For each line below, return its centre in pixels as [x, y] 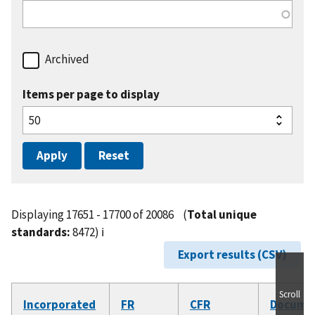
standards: [41, 232]
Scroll [290, 295]
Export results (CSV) [232, 255]
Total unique [222, 215]
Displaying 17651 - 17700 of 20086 [94, 215]
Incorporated [59, 305]
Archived [67, 59]
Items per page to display [91, 95]
